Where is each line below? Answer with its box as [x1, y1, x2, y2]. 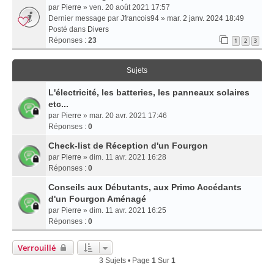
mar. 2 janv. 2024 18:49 [167, 13, 244, 23]
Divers [87, 24, 109, 34]
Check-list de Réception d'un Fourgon [48, 140, 208, 150]
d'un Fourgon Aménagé [48, 193, 146, 204]
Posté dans [48, 24, 87, 34]
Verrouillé [18, 242, 56, 253]
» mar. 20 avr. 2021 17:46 [81, 111, 167, 120]
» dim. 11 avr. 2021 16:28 [81, 152, 166, 161]
